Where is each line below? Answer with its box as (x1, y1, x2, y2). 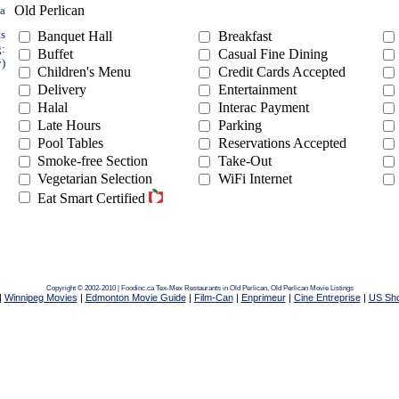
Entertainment (218, 82, 297, 97)
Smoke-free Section (37, 153, 148, 168)
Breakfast (218, 28, 272, 44)
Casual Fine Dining (218, 46, 328, 61)
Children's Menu (37, 64, 131, 79)
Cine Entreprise (293, 292, 361, 303)
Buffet (37, 46, 73, 61)
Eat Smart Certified (37, 191, 149, 206)
